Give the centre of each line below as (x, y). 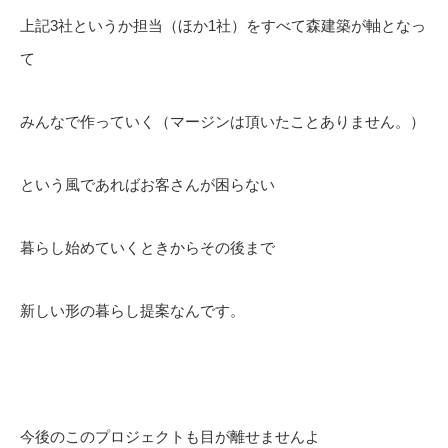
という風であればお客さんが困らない (147, 184)
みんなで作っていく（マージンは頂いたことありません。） (222, 121)
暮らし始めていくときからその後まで (147, 247)
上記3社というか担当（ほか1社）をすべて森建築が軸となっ (223, 25)
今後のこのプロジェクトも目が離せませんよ (170, 436)
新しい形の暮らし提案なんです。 (132, 310)
